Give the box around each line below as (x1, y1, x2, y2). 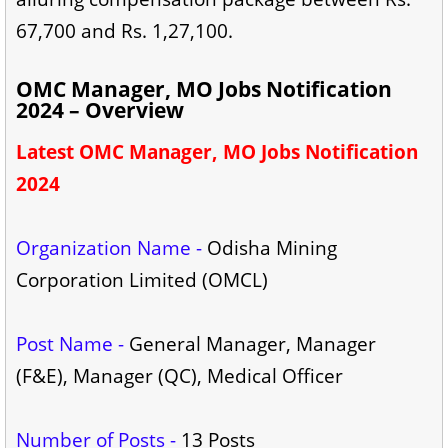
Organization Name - (16, 235, 202, 262)
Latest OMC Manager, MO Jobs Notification (16, 139, 418, 166)
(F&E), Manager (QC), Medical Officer (16, 363, 343, 390)
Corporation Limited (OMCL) (16, 267, 268, 294)
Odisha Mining (202, 235, 337, 262)
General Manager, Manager (124, 331, 376, 358)
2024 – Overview (16, 96, 184, 125)
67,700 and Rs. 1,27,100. (16, 18, 233, 45)
